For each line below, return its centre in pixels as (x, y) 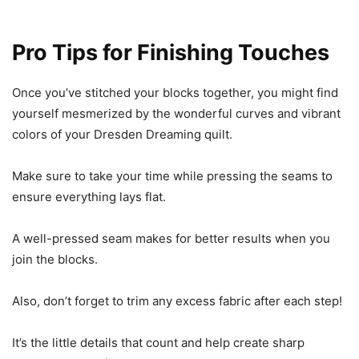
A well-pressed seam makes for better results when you (171, 238)
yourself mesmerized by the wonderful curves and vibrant (176, 113)
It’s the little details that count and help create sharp (158, 343)
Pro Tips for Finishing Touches (171, 52)
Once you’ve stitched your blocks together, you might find (175, 93)
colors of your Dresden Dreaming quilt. (122, 134)
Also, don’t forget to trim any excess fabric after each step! (177, 301)
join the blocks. (55, 259)
